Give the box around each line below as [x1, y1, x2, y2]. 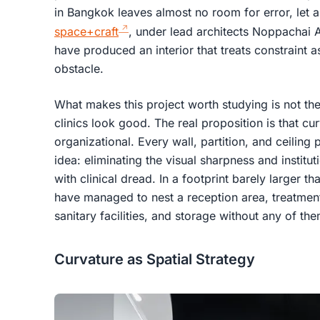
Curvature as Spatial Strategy [54, 250, 255, 268]
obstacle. [54, 61, 104, 76]
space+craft [54, 24, 119, 39]
